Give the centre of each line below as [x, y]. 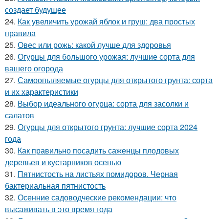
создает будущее [35, 10]
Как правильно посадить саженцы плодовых [98, 150]
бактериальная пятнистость [55, 186]
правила [20, 33]
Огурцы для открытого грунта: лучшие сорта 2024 [108, 127]
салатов [20, 115]
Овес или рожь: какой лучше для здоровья [94, 45]
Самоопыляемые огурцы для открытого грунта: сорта [115, 80]
